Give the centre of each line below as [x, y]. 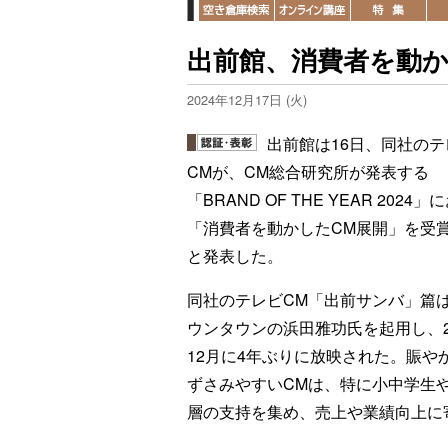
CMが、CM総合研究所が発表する [308, 171]
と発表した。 [235, 255]
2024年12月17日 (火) [247, 99]
